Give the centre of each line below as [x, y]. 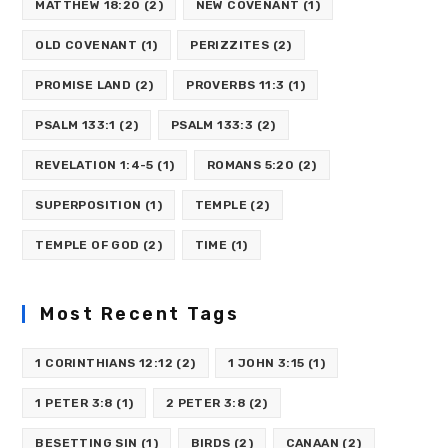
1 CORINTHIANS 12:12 [104, 363]
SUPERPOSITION [88, 205]
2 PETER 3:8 [205, 403]
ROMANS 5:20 [250, 165]
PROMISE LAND [83, 85]
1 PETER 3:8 [74, 403]
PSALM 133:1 [75, 125]
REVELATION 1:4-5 [94, 165]
